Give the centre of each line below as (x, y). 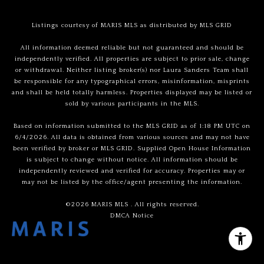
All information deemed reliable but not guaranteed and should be (132, 47)
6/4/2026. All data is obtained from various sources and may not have (132, 137)
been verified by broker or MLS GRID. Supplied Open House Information (132, 148)
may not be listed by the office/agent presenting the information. (132, 182)
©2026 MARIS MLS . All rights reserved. (132, 204)
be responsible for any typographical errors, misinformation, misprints (132, 81)
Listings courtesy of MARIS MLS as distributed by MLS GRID (132, 25)
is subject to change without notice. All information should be (132, 159)
